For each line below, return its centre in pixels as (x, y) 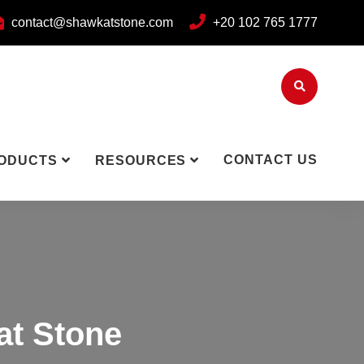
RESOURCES (141, 160)
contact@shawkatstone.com (92, 22)
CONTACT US (271, 160)
